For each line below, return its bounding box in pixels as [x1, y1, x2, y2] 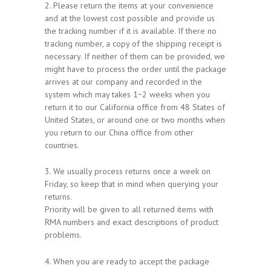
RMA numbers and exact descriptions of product [45, 217, 218, 228]
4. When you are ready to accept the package [45, 256, 209, 267]
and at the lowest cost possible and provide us [45, 12, 215, 24]
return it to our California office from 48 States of [45, 101, 225, 113]
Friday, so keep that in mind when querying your [45, 178, 218, 190]
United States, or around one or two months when [45, 114, 225, 125]
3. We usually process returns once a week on [45, 166, 211, 177]
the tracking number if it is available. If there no [45, 25, 217, 36]
